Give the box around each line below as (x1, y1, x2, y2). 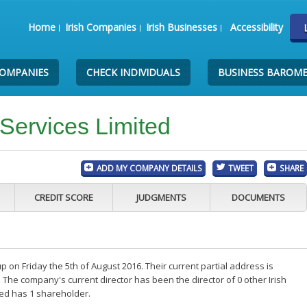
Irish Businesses (145, 21, 217, 34)
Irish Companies (64, 21, 136, 34)
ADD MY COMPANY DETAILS (97, 162, 203, 173)
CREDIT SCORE (34, 191, 93, 204)
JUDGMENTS (136, 191, 186, 204)
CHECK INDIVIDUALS (86, 66, 181, 79)
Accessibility (230, 21, 283, 34)
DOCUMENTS (232, 191, 286, 204)
